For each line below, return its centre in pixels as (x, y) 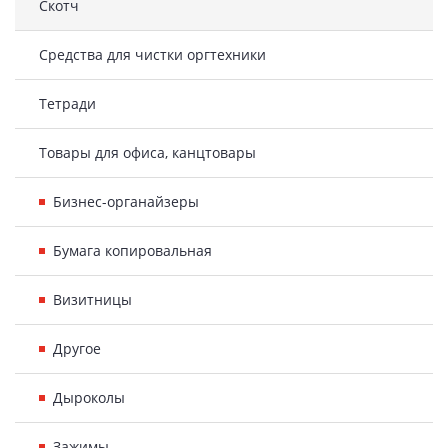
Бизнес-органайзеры (126, 201)
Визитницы (92, 299)
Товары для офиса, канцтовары (147, 152)
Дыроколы (89, 397)
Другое (77, 348)
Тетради (67, 103)
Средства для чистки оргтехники (152, 54)
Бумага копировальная (132, 250)
